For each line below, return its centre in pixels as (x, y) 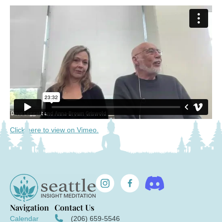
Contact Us (74, 207)
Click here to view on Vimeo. (54, 130)
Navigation (29, 207)
